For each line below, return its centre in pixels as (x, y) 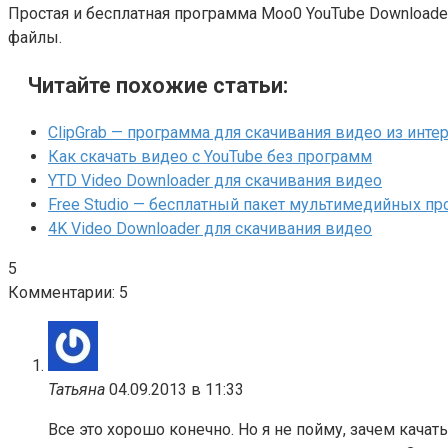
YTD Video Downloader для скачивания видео (215, 181)
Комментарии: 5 (68, 293)
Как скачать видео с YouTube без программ (210, 157)
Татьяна (76, 390)
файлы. (35, 38)
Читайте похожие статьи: (158, 86)
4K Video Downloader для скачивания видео (210, 229)
